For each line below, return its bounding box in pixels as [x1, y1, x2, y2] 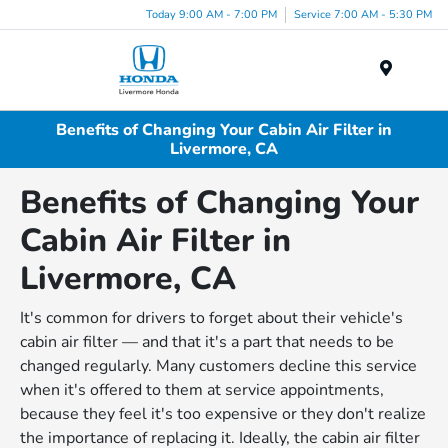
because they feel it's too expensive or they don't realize [20, 403, 427, 426]
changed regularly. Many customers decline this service [20, 355, 418, 378]
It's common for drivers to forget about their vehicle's [20, 307, 404, 330]
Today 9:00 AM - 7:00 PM [146, 6, 277, 22]
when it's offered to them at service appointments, [20, 379, 385, 402]
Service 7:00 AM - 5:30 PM [294, 6, 432, 22]
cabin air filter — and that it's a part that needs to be [20, 331, 395, 354]
